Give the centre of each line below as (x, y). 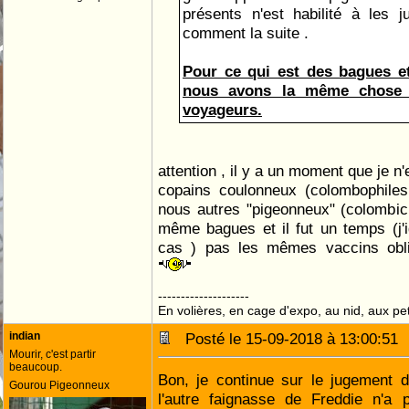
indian (25, 336)
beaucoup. (36, 367)
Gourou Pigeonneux (59, 385)
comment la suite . (246, 33)
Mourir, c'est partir (52, 354)
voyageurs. (222, 110)
